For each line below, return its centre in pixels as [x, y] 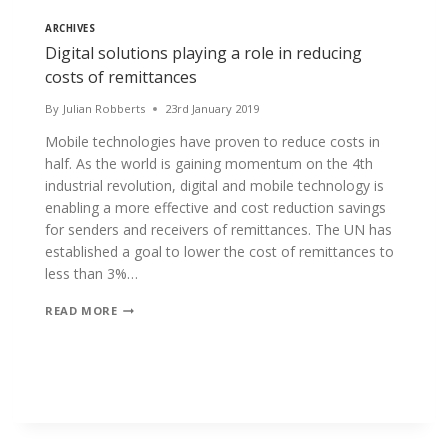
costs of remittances [121, 77]
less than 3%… [92, 274]
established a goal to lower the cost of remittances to [220, 252]
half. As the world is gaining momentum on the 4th [209, 164]
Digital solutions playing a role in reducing [204, 53]
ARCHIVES [70, 29]
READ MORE [81, 311]
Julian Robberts [103, 109]
